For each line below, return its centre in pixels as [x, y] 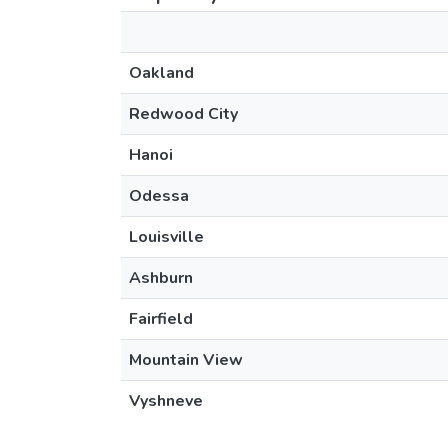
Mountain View [186, 360]
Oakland [161, 73]
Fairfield [161, 319]
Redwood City [183, 114]
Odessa [159, 196]
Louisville [166, 237]
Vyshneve [166, 401]
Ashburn [161, 278]
